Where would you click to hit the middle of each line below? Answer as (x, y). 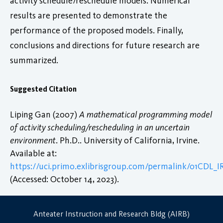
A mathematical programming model (146, 114)
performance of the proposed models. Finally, (97, 30)
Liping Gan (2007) (45, 114)
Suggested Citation (43, 89)
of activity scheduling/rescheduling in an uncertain (100, 127)
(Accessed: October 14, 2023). (64, 179)
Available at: (33, 153)
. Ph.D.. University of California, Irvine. (128, 140)
